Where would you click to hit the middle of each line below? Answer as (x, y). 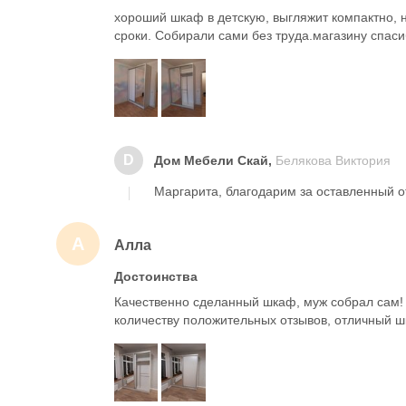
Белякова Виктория (333, 160)
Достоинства (156, 276)
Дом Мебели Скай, (215, 160)
